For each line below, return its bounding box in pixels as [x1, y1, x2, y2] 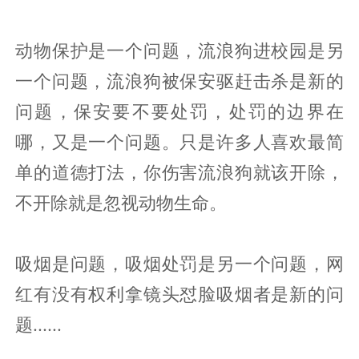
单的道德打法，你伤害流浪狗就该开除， [15, 162, 344, 184]
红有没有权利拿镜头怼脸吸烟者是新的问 [15, 284, 344, 305]
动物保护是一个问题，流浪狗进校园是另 [15, 40, 344, 62]
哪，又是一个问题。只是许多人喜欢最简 [15, 131, 344, 153]
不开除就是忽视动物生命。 [15, 192, 228, 214]
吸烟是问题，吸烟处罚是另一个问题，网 [15, 253, 344, 275]
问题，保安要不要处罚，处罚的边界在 [15, 101, 344, 123]
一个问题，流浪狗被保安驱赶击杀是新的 [15, 71, 344, 92]
